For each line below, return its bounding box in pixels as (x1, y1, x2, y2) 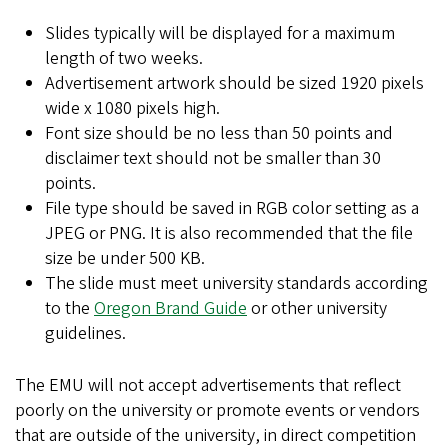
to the (45, 296, 94, 321)
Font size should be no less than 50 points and (45, 121, 393, 146)
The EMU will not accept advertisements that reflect (15, 373, 401, 398)
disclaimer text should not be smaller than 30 (45, 146, 381, 171)
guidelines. (45, 321, 126, 346)
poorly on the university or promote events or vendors (15, 398, 420, 423)
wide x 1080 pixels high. (45, 96, 220, 121)
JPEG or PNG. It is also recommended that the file (45, 221, 413, 246)
